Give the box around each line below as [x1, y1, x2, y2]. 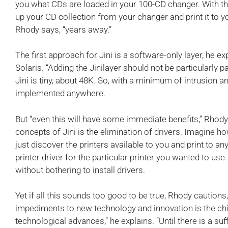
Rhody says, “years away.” [15, 24, 111, 35]
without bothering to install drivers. [15, 164, 145, 175]
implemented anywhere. [15, 88, 105, 98]
